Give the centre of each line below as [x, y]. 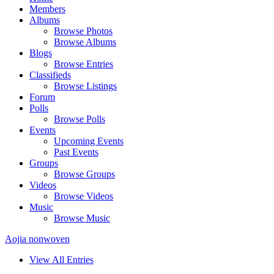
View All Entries [61, 259]
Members [47, 9]
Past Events [76, 152]
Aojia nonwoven [37, 239]
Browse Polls [80, 119]
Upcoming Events [89, 141]
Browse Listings [85, 86]
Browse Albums [85, 42]
